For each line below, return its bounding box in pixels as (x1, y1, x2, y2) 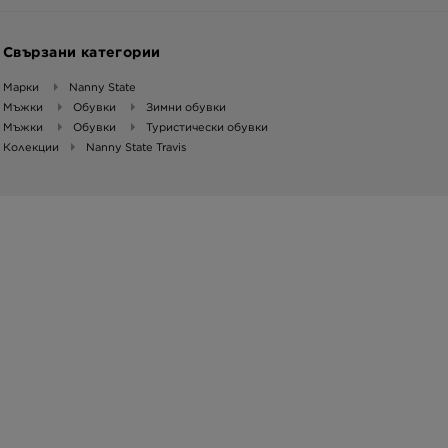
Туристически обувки (146, 119, 268, 134)
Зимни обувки (146, 99, 226, 114)
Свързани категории (3, 43, 161, 60)
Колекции (3, 139, 59, 154)
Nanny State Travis (86, 139, 186, 154)
